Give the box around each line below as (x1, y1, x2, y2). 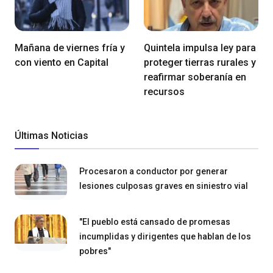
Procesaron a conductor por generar (79, 166, 228, 176)
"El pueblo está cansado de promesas (79, 217, 230, 227)
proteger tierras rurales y (144, 56, 256, 68)
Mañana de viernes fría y (15, 41, 125, 54)
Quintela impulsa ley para (144, 41, 256, 54)
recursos (144, 85, 185, 97)
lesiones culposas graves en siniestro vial (79, 180, 248, 191)
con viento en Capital (15, 56, 108, 68)
